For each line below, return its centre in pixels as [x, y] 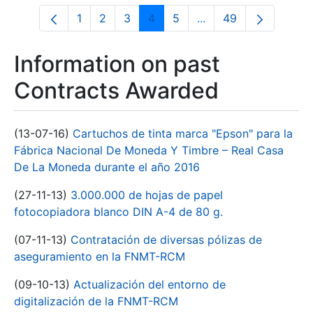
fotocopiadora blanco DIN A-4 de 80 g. [118, 212]
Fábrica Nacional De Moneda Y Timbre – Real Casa [149, 150]
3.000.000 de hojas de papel [147, 195]
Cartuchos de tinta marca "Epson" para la [183, 133]
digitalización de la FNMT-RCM [96, 301]
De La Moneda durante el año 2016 [107, 167]
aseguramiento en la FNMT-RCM [100, 256]
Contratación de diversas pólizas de [166, 240]
